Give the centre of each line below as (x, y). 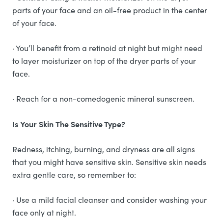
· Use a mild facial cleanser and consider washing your (110, 200)
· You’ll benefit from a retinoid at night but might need (107, 48)
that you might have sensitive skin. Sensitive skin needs (109, 162)
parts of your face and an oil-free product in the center (110, 10)
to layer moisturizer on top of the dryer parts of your (104, 61)
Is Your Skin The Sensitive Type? (69, 124)
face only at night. (45, 212)
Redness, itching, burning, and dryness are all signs (104, 149)
